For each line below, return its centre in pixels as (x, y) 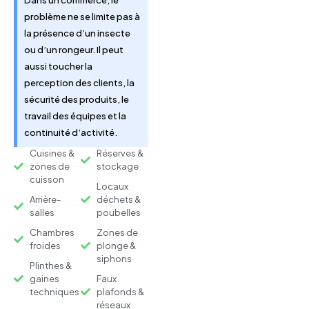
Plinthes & (50, 265)
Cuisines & (52, 153)
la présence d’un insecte (77, 33)
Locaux (112, 186)
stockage (117, 166)
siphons (114, 258)
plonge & (116, 245)
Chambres (52, 232)
